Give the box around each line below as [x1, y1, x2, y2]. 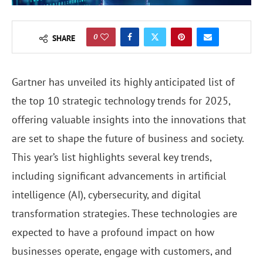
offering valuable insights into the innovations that [12, 113, 246, 127]
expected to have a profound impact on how [12, 225, 214, 240]
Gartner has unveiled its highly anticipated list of [12, 75, 235, 89]
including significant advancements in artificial [12, 169, 226, 183]
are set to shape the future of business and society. [12, 131, 244, 146]
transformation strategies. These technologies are [12, 207, 237, 221]
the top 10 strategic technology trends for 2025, [12, 94, 230, 108]
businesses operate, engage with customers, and [12, 244, 232, 258]
